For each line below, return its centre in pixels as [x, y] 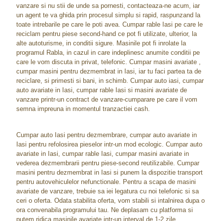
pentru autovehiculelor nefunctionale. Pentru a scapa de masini [106, 182]
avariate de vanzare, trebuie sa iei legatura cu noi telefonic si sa [108, 191]
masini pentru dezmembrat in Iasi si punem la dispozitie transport [110, 172]
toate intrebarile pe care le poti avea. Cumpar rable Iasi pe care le [110, 24]
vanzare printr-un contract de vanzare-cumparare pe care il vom [107, 99]
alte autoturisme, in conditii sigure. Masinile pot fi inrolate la [101, 43]
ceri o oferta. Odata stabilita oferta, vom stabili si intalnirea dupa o [110, 201]
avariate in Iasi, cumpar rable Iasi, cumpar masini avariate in [103, 154]
